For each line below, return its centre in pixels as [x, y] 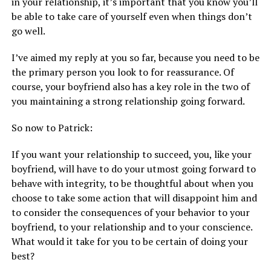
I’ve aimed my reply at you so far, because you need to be [135, 58]
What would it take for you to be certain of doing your [129, 242]
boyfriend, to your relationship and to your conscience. [132, 227]
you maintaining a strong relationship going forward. [128, 101]
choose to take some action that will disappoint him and [134, 198]
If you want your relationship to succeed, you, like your [131, 155]
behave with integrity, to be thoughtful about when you [132, 184]
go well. [28, 31]
